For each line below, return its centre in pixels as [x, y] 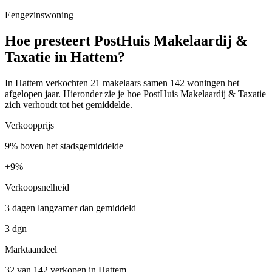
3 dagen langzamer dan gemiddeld [70, 208]
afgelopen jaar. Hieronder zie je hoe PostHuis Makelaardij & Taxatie [135, 94]
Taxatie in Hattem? [65, 57]
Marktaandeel [31, 250]
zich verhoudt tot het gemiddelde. [69, 105]
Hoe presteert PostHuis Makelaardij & [126, 41]
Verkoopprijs [29, 126]
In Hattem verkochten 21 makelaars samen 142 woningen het [122, 83]
